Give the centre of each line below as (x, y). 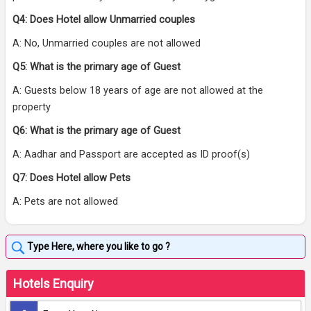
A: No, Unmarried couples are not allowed (107, 44)
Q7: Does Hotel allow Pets (72, 178)
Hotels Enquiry (53, 284)
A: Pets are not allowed (65, 202)
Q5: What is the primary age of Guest (96, 67)
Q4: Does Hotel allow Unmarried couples (104, 20)
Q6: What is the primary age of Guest (96, 131)
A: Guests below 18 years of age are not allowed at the (138, 91)
